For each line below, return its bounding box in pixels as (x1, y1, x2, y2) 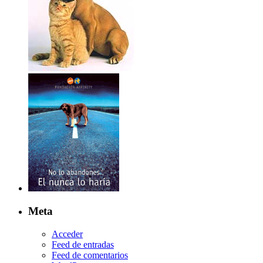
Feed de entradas (52, 239, 114, 249)
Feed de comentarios (52, 249, 128, 260)
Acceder (52, 228, 83, 239)
